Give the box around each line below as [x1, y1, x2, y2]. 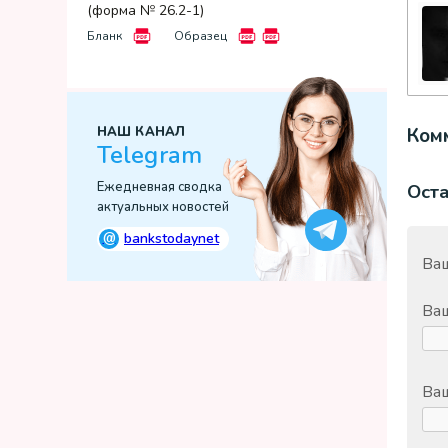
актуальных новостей [97, 198, 229, 216]
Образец [174, 28, 227, 44]
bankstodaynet [124, 229, 219, 248]
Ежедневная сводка [97, 178, 222, 196]
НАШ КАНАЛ [97, 123, 185, 141]
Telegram [97, 139, 202, 171]
